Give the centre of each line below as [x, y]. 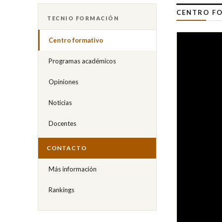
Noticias [60, 102]
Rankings [61, 190]
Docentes [62, 123]
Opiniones [63, 82]
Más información [73, 169]
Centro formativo [76, 40]
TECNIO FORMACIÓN [83, 18]
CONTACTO [67, 148]
